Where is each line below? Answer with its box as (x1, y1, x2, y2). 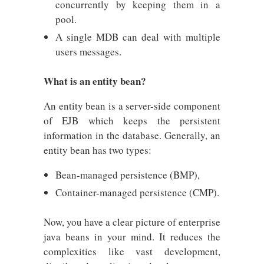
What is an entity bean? (44, 74, 146, 88)
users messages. (55, 45, 121, 58)
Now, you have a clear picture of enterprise (44, 215, 220, 229)
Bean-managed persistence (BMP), (55, 168, 200, 181)
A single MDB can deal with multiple (55, 30, 220, 44)
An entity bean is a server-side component (44, 99, 220, 113)
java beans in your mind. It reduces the (44, 230, 220, 243)
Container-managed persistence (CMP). (55, 186, 219, 199)
